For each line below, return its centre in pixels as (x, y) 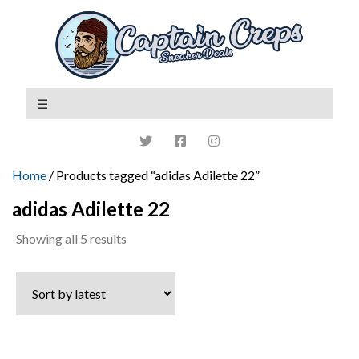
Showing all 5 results (71, 238)
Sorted (144, 237)
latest (141, 277)
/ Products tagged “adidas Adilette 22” (153, 175)
